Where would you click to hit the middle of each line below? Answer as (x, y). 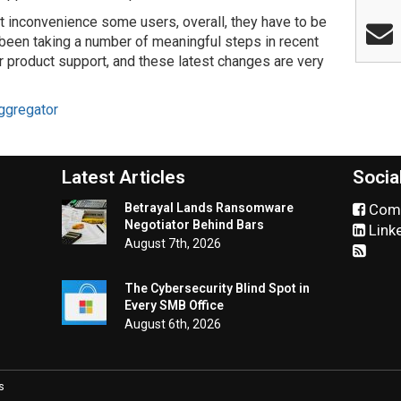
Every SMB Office (174, 305)
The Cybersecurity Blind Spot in (217, 288)
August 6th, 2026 (173, 324)
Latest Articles (124, 177)
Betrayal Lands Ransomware (209, 208)
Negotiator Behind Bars (194, 225)
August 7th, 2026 (173, 243)
